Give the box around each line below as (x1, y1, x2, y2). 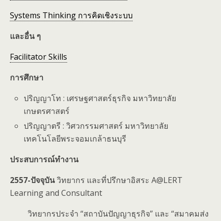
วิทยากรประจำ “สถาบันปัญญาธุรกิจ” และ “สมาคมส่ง (10, 208, 209, 220)
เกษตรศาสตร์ (24, 106, 70, 116)
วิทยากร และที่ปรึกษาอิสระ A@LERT (57, 175, 183, 186)
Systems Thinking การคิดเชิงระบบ (10, 10, 133, 21)
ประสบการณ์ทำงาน (10, 154, 78, 165)
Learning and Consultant (10, 187, 102, 199)
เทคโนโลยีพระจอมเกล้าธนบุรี (24, 133, 127, 145)
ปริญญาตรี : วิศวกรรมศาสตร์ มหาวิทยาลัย (24, 120, 169, 132)
